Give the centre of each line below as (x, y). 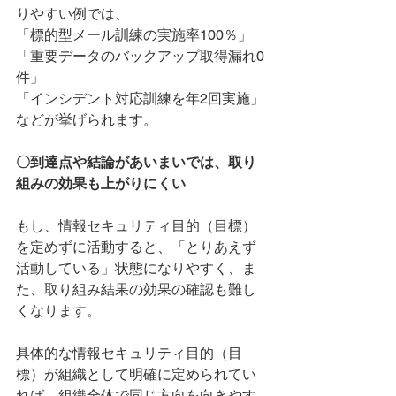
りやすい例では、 (72, 13)
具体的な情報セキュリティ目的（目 (129, 353)
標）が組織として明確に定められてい (136, 374)
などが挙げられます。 (87, 119)
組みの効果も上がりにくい (101, 183)
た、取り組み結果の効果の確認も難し (136, 289)
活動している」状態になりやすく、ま (136, 268)
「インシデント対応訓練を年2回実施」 (140, 98)
